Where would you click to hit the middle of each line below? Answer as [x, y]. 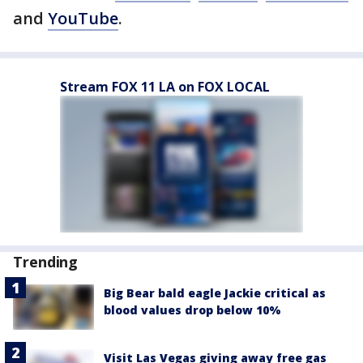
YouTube [83, 18]
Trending [46, 262]
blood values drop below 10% [192, 310]
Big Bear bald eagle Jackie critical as [215, 293]
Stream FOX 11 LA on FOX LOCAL [165, 87]
